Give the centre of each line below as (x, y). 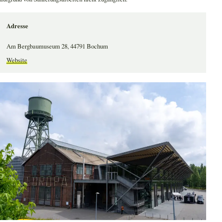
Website (17, 60)
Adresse (17, 26)
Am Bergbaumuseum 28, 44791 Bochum (57, 46)
